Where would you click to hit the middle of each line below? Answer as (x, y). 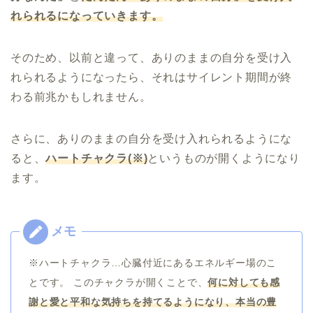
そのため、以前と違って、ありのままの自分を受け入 (152, 57)
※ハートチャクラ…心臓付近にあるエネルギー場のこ (153, 262)
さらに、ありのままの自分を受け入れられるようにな (152, 138)
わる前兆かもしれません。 (81, 96)
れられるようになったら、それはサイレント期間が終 (152, 77)
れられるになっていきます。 (87, 15)
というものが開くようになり (224, 158)
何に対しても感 (244, 282)
